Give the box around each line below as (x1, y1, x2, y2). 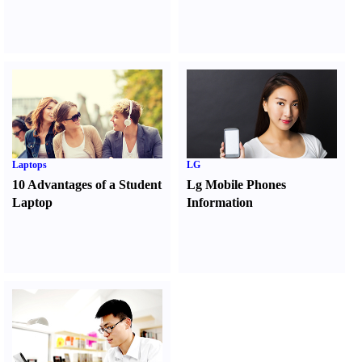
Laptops (12, 159, 47, 170)
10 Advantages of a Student (12, 178, 162, 192)
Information (187, 196, 254, 209)
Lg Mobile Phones (187, 178, 287, 192)
